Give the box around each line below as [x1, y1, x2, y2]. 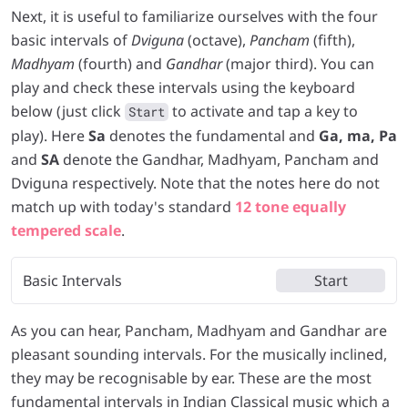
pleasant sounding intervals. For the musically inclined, [11, 344, 387, 364]
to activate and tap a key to [168, 101, 358, 121]
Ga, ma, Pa [319, 126, 397, 146]
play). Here [11, 126, 88, 146]
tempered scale [11, 220, 121, 240]
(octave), [184, 30, 250, 50]
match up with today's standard [11, 197, 235, 217]
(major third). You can [222, 54, 374, 74]
